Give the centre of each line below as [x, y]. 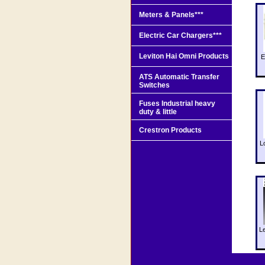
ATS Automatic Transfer [179, 77]
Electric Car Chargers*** [180, 35]
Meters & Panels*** [171, 14]
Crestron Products [170, 130]
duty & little [158, 112]
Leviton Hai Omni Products [184, 56]
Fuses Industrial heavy [177, 103]
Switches [154, 85]
